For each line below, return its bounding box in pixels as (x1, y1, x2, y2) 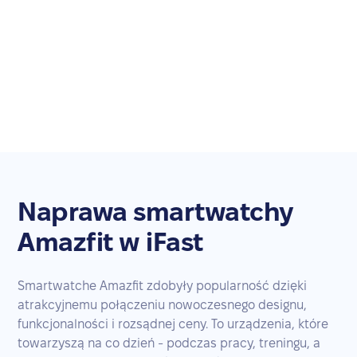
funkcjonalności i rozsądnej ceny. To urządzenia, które (18, 316, 329, 331)
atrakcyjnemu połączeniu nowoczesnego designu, (18, 297, 308, 312)
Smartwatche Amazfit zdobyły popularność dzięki (18, 278, 308, 292)
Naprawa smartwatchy (18, 197, 293, 226)
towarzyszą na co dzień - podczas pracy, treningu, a (18, 335, 321, 350)
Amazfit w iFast (18, 227, 203, 256)
